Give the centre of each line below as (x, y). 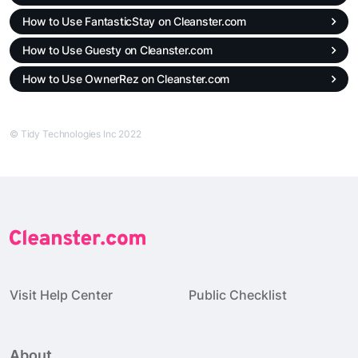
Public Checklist (238, 295)
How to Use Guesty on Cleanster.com (117, 50)
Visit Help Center (61, 295)
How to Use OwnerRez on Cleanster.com (126, 79)
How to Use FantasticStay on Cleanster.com (134, 22)
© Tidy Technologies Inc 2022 (76, 134)
